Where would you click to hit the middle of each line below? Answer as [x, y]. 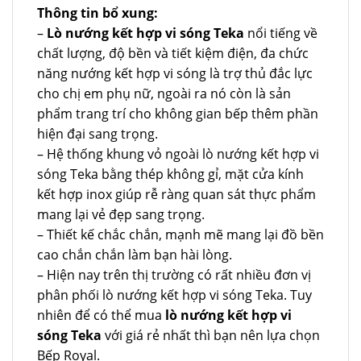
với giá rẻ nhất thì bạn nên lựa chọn [212, 335]
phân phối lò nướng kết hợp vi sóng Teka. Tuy [174, 295]
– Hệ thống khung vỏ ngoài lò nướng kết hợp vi [178, 154]
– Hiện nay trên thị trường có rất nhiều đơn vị [174, 274]
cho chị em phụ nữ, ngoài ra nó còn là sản [164, 93]
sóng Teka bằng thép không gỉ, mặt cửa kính [170, 174]
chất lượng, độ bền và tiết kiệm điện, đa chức [173, 53]
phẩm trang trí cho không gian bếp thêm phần [178, 113]
